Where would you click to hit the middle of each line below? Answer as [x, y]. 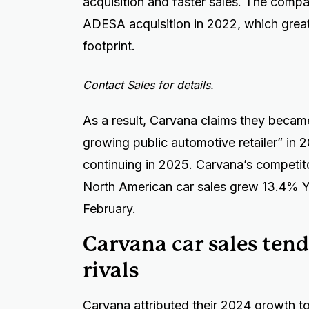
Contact [105, 84]
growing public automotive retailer [180, 142]
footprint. [109, 46]
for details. [184, 84]
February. [109, 208]
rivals [111, 270]
